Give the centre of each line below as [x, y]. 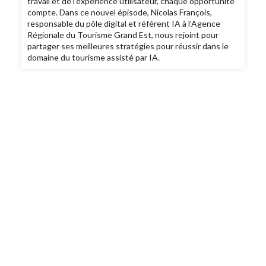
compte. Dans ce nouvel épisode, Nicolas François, [120, 12]
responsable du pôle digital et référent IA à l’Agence [124, 24]
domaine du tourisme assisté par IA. [94, 58]
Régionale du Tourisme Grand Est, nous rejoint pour [123, 35]
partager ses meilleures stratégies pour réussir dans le [128, 46]
